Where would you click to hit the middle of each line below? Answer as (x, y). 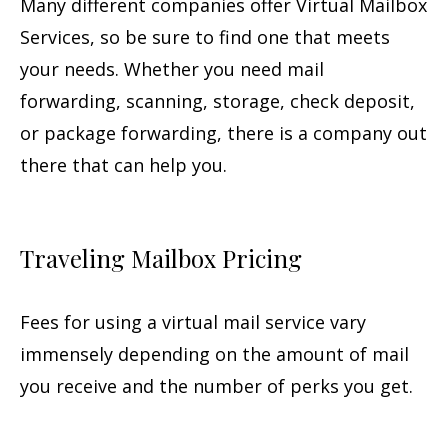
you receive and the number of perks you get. (216, 385)
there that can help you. (126, 164)
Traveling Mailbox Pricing (161, 257)
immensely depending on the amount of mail (214, 353)
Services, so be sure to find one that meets (205, 36)
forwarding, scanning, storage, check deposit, (217, 100)
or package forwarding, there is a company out (223, 132)
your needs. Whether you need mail (172, 68)
